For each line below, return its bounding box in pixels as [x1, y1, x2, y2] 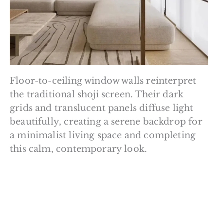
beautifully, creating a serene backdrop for [10, 116, 202, 127]
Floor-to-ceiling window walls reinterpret [10, 75, 197, 86]
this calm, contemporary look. [10, 143, 147, 154]
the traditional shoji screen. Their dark [10, 89, 184, 100]
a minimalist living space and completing [10, 129, 196, 141]
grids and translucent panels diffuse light [10, 102, 194, 113]
